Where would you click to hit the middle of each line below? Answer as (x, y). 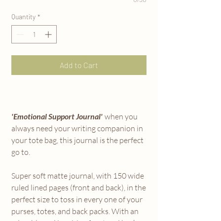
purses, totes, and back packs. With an (75, 211)
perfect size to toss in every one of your (77, 199)
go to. (21, 152)
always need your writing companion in (77, 128)
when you (121, 116)
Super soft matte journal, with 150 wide (78, 175)
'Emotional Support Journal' (58, 116)
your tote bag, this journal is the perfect (77, 140)
